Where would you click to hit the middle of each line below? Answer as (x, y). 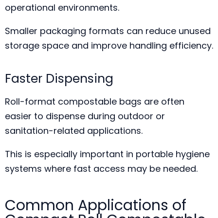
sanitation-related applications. (74, 131)
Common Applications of (96, 205)
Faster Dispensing (59, 78)
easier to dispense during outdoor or (85, 116)
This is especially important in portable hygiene (107, 154)
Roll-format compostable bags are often (95, 101)
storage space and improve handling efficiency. (109, 45)
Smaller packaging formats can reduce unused (108, 31)
